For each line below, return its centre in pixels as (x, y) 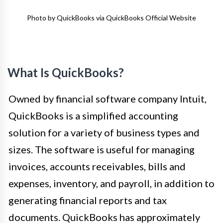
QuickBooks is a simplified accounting (93, 115)
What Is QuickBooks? (66, 72)
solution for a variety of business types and (104, 132)
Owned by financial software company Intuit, (108, 98)
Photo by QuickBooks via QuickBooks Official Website (111, 17)
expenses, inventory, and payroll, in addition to (111, 183)
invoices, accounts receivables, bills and (97, 166)
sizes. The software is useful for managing (102, 149)
